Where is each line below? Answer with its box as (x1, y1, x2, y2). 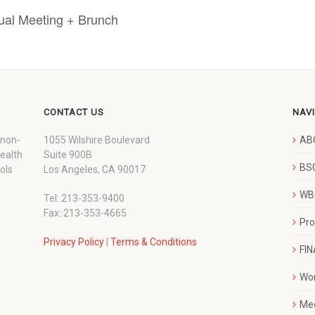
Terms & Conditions (110, 236, 198, 247)
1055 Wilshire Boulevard (44, 134, 150, 146)
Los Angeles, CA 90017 (44, 163, 146, 175)
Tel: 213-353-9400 (44, 192, 125, 204)
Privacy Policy (44, 236, 105, 247)
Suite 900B (44, 148, 93, 160)
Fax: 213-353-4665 (44, 207, 127, 219)
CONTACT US (44, 106, 105, 117)
